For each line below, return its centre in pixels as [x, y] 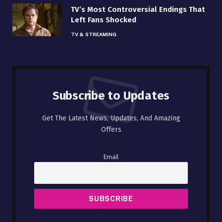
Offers [111, 129]
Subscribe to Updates [111, 95]
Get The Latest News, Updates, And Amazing [111, 118]
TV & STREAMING [94, 34]
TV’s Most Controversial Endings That [138, 9]
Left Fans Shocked [104, 20]
